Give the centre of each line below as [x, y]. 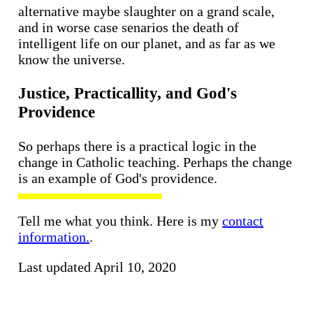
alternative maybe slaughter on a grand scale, [146, 11]
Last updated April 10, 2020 [97, 267]
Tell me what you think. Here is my [120, 220]
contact [243, 220]
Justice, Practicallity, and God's [128, 93]
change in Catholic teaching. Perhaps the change [155, 162]
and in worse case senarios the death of [129, 27]
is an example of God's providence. [118, 178]
